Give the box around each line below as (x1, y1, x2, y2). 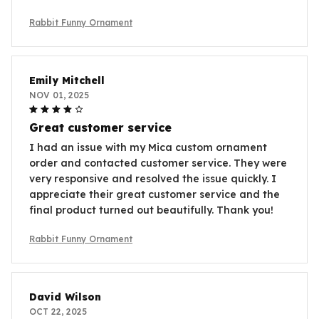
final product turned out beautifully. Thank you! (29, 203, 273, 216)
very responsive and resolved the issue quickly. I (29, 172, 276, 185)
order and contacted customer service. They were (29, 156, 287, 169)
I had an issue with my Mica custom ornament (29, 140, 267, 154)
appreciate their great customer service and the (29, 187, 280, 201)
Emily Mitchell (29, 73, 105, 87)
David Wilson (29, 290, 101, 303)
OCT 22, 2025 (29, 305, 87, 317)
